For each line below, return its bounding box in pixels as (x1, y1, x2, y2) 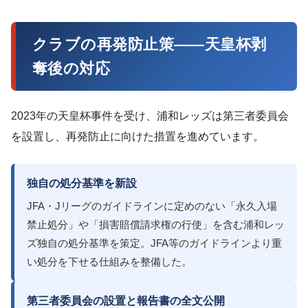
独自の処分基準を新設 (27, 177, 137, 190)
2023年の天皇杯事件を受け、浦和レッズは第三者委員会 (11, 110, 289, 122)
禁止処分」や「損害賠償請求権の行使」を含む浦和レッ (27, 219, 285, 231)
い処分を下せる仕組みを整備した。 (27, 256, 192, 268)
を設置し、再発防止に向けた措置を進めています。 (11, 131, 264, 143)
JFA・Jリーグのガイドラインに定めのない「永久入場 (27, 201, 277, 212)
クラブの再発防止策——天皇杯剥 (32, 36, 267, 54)
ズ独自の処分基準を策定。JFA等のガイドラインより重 (27, 238, 282, 250)
